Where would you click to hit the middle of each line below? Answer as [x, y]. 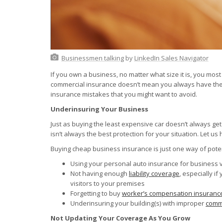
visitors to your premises [108, 183]
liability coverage [154, 173]
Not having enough [100, 173]
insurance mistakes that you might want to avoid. [124, 94]
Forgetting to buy [96, 193]
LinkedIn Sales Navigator [171, 58]
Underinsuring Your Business [99, 109]
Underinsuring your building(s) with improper [138, 203]
